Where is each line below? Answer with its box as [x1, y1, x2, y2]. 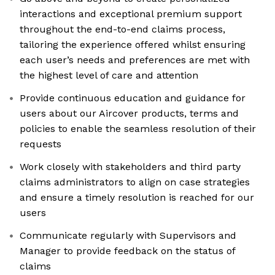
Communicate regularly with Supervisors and [20, 230, 236, 242]
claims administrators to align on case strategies [20, 176, 250, 188]
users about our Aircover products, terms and [20, 107, 239, 120]
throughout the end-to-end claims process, [20, 23, 225, 36]
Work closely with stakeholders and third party [20, 161, 241, 173]
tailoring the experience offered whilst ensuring [20, 39, 246, 51]
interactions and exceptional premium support [20, 8, 242, 20]
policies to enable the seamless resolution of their [20, 123, 256, 135]
